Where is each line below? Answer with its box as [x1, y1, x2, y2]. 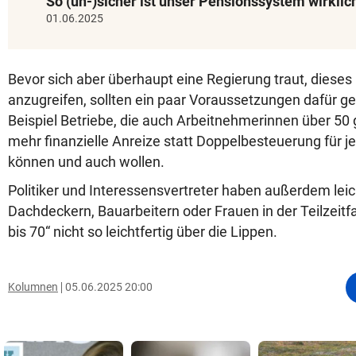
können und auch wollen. [8, 153, 164, 170]
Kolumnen [8, 281, 58, 294]
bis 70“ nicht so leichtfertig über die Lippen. [8, 222, 277, 240]
